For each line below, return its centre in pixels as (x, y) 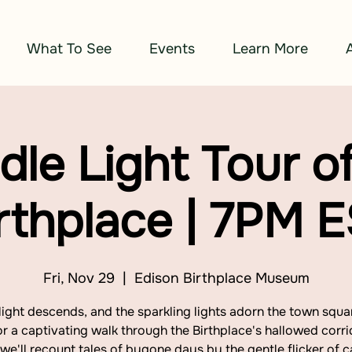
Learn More (270, 49)
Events (172, 49)
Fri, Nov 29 (79, 278)
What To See (69, 49)
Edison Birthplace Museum (222, 278)
